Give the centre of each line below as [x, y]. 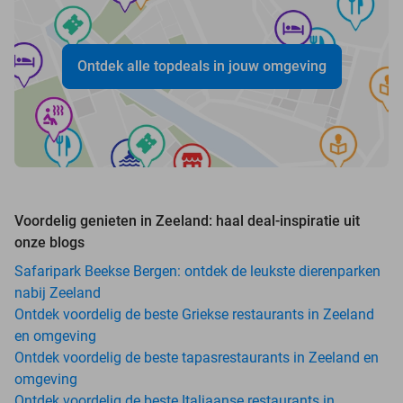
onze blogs [49, 242]
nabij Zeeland [58, 292]
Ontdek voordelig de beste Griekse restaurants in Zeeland [194, 314]
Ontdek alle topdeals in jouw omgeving [201, 66]
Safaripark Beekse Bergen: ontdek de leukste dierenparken [197, 271]
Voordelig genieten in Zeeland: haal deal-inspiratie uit [187, 220]
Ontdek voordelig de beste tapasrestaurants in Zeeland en [197, 357]
